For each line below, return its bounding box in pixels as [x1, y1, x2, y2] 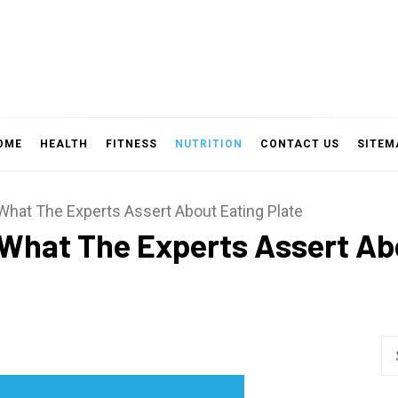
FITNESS [105, 138, 157, 150]
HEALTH [39, 138, 88, 150]
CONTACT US [259, 138, 339, 150]
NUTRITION [174, 138, 243, 150]
